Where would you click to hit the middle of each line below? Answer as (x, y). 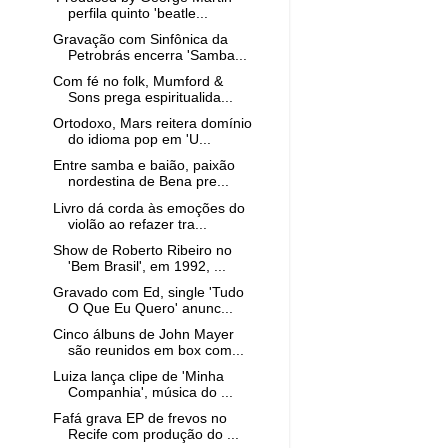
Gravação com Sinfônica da (140, 39)
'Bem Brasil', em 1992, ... (146, 266)
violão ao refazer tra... (137, 224)
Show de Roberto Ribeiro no (142, 250)
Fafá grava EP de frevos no (139, 419)
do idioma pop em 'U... (139, 140)
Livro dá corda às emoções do (148, 208)
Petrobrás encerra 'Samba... (157, 55)
